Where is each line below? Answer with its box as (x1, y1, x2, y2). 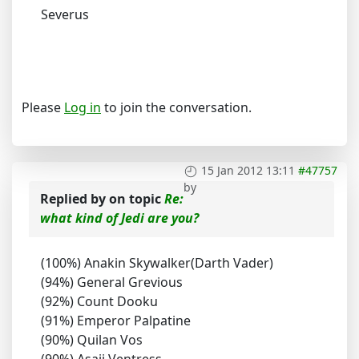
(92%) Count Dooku (41, 292, 158, 311)
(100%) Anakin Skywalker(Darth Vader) (41, 254, 273, 272)
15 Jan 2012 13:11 (201, 163, 295, 179)
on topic (109, 190, 164, 208)
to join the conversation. (101, 99, 252, 117)
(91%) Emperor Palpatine (41, 312, 191, 330)
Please (22, 99, 64, 117)
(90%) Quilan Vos (41, 331, 143, 349)
